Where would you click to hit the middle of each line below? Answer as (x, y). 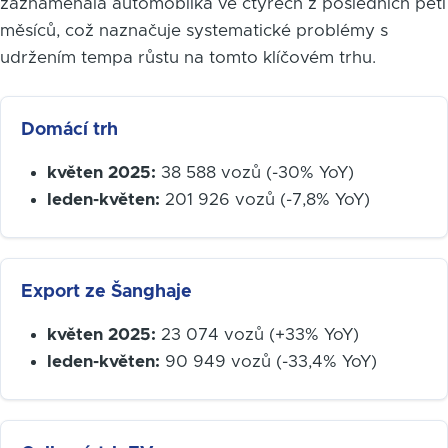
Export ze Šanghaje (106, 292)
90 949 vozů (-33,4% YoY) (268, 362)
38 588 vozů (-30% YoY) (254, 172)
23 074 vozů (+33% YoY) (257, 335)
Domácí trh (69, 129)
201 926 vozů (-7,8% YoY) (264, 199)
